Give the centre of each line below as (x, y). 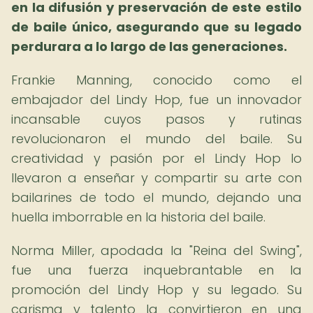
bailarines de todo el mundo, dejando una (156, 197)
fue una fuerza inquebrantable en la (156, 270)
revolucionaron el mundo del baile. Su (156, 139)
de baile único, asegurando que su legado (156, 27)
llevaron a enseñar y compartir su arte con (156, 178)
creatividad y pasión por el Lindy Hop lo (156, 158)
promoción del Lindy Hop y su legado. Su (156, 290)
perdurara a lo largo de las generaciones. (149, 46)
